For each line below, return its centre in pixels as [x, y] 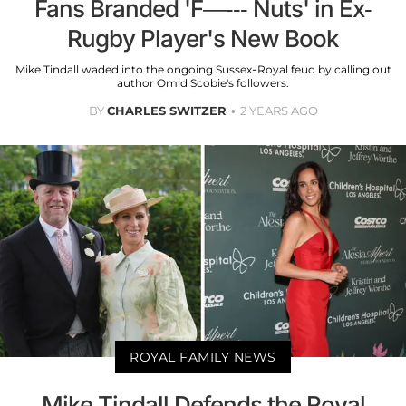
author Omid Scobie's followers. [203, 82]
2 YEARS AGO [279, 110]
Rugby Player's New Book [203, 38]
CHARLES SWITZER [166, 110]
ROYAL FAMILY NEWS [203, 358]
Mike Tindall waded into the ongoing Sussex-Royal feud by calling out [203, 69]
